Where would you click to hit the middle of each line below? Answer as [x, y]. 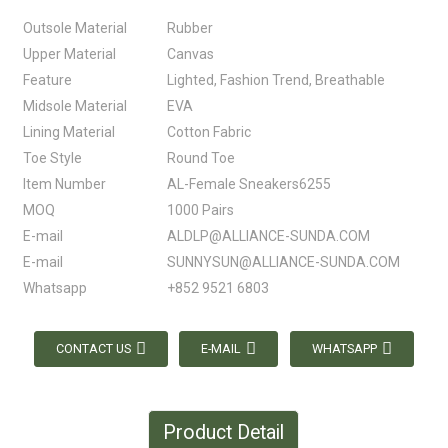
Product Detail [224, 432]
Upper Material [69, 54]
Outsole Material [74, 28]
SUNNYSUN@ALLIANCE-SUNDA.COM [283, 262]
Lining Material [68, 132]
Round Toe [200, 158]
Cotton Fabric [208, 132]
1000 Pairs [200, 210]
